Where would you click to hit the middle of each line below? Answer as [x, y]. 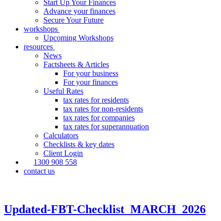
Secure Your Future [74, 20]
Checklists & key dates [79, 144]
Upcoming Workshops [78, 38]
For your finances [91, 82]
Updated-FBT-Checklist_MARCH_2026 [105, 209]
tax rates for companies [99, 118]
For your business [91, 73]
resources [39, 47]
